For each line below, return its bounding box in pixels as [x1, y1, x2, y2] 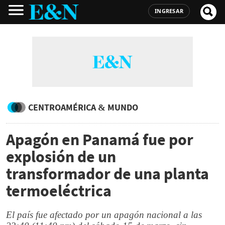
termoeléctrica [6, 181, 111, 201]
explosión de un [6, 147, 116, 167]
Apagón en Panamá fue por [6, 130, 193, 150]
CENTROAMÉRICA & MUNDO [28, 101, 138, 113]
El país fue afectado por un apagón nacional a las [6, 209, 202, 220]
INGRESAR [155, 7, 183, 15]
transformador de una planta [6, 164, 209, 184]
